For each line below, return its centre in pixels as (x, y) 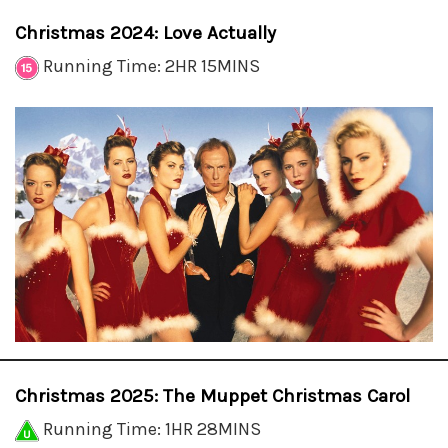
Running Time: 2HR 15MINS (149, 66)
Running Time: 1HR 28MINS (150, 429)
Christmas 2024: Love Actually (145, 33)
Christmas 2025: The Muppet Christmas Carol (212, 396)
